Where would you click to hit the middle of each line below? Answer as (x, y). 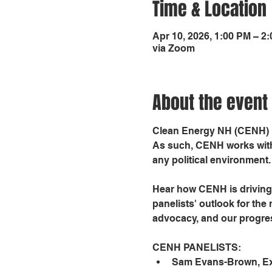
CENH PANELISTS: (196, 247)
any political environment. (211, 160)
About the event (210, 102)
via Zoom (173, 48)
